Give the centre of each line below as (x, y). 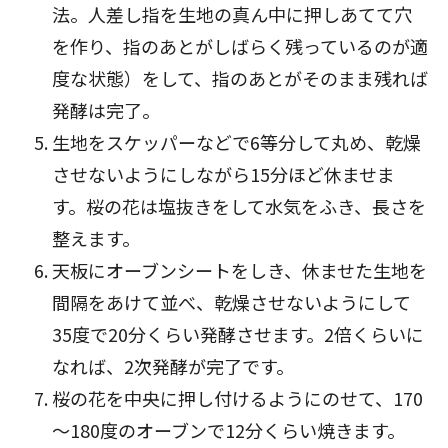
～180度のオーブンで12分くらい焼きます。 (228, 430)
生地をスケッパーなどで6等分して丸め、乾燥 (236, 142)
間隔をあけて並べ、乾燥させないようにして (231, 302)
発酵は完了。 (106, 110)
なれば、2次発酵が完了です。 (173, 366)
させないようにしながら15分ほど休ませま (223, 174)
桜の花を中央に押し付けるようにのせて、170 (237, 398)
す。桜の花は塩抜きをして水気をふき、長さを (239, 206)
